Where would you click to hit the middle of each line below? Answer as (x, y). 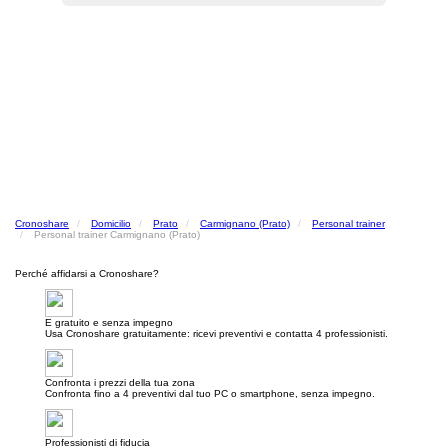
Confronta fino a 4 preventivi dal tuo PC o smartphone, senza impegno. (210, 393)
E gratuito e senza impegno (109, 322)
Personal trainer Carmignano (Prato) (117, 234)
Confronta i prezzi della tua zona (120, 382)
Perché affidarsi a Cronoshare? (87, 273)
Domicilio (111, 223)
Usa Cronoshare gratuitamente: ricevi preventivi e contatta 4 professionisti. (216, 333)
